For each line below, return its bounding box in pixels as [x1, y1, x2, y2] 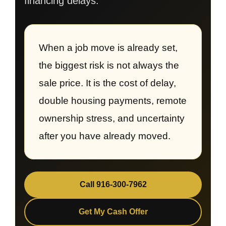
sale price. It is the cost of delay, [39, 78, 176, 88]
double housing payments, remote [39, 95, 187, 106]
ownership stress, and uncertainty [39, 113, 185, 124]
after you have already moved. [39, 131, 171, 141]
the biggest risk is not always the [39, 60, 179, 71]
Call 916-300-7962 [79, 180, 147, 189]
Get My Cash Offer [78, 207, 148, 216]
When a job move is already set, [39, 42, 178, 53]
